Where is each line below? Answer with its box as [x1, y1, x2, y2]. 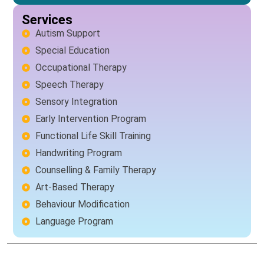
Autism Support [35, 28, 100, 39]
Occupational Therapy [35, 62, 127, 73]
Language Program [35, 216, 113, 227]
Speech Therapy [35, 79, 104, 90]
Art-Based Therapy [35, 181, 114, 193]
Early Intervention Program [35, 113, 146, 124]
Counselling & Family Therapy [35, 164, 156, 176]
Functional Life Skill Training [35, 130, 151, 141]
